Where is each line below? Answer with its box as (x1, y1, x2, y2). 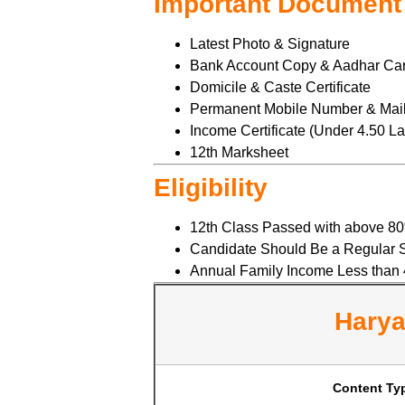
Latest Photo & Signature (190, 36, 350, 52)
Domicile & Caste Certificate (190, 80, 371, 96)
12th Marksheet (190, 145, 288, 161)
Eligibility (154, 174, 268, 202)
